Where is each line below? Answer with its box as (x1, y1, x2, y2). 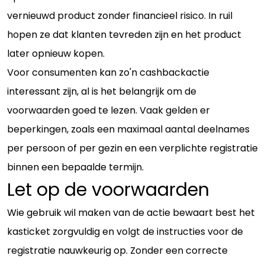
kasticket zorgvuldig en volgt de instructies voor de (7, 224, 243, 238)
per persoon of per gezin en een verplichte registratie (7, 141, 258, 155)
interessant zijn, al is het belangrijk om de (7, 84, 196, 98)
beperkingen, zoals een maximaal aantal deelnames (7, 122, 250, 136)
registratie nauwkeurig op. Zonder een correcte (7, 243, 228, 257)
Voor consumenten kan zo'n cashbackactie (7, 65, 209, 79)
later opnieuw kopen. (7, 46, 105, 60)
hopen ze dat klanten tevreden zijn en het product (7, 27, 241, 41)
